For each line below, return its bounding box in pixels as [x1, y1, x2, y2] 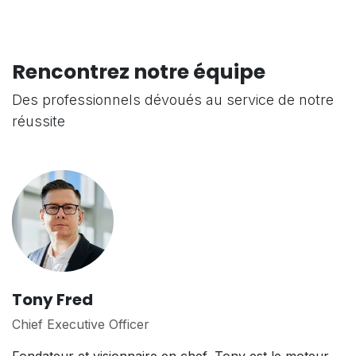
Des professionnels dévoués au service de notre [12, 91, 334, 109]
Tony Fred [12, 288, 93, 311]
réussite [12, 113, 65, 130]
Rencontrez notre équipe [12, 58, 265, 87]
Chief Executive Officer [12, 316, 149, 333]
